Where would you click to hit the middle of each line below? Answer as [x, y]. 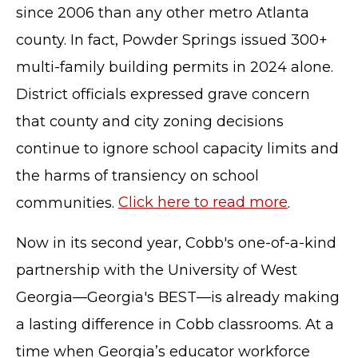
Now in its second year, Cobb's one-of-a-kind [176, 243]
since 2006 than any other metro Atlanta [163, 12]
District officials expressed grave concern [163, 94]
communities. [67, 203]
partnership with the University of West [157, 270]
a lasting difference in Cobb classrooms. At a [175, 324]
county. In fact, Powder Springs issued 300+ [172, 40]
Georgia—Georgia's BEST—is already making [178, 297]
